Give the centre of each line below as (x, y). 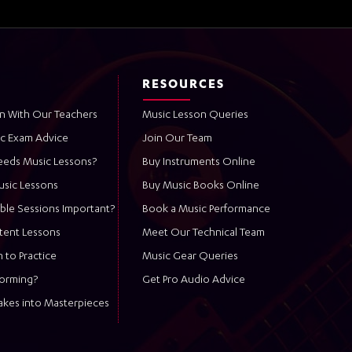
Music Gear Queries (190, 257)
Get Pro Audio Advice (194, 280)
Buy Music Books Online (201, 186)
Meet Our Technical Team (203, 233)
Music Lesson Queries (195, 115)
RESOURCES (183, 85)
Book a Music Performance (206, 209)
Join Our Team (177, 139)
